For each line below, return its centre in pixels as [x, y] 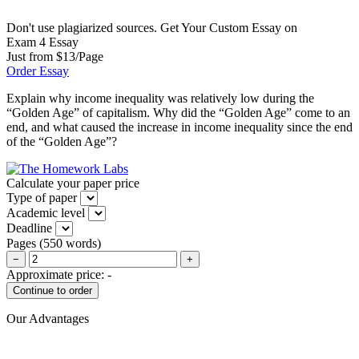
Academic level [46, 212]
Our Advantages [48, 318]
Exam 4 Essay [42, 42]
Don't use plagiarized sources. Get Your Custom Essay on [152, 27]
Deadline [29, 228]
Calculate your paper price [73, 183]
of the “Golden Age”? [62, 141]
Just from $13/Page [55, 56]
